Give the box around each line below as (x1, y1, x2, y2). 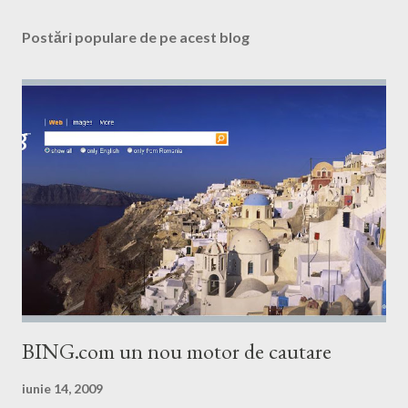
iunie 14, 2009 (22, 380, 103, 396)
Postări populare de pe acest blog (22, 28, 250, 46)
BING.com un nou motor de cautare (22, 336, 331, 365)
